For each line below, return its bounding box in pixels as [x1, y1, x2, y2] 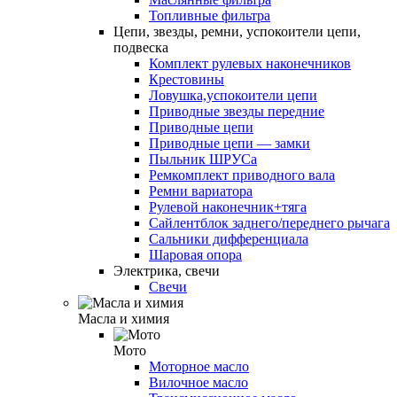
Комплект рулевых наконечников [149, 55, 351, 71]
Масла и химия [78, 310, 169, 326]
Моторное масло [149, 358, 249, 374]
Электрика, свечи [113, 262, 220, 278]
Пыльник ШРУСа [149, 151, 257, 167]
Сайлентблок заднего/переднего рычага [149, 214, 390, 230]
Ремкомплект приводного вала [149, 167, 335, 183]
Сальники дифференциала [149, 230, 308, 246]
